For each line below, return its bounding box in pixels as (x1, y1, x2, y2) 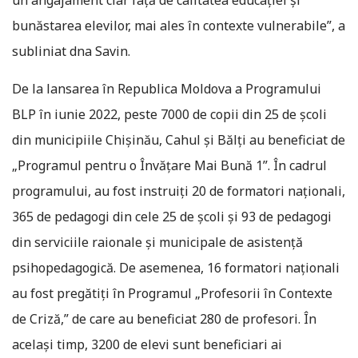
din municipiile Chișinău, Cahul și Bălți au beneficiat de (12, 131, 345, 149)
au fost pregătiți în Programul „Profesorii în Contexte (12, 284, 332, 302)
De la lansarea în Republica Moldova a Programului (12, 80, 321, 97)
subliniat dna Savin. (12, 42, 130, 60)
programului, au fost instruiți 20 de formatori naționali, (12, 182, 345, 200)
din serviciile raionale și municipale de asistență (12, 233, 303, 251)
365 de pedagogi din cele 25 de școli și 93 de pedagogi (12, 208, 332, 225)
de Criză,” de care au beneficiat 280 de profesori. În (12, 310, 316, 328)
